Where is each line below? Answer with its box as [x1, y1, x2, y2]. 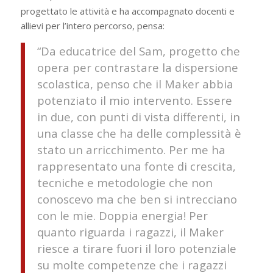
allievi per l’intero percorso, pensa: [20, 19, 165, 32]
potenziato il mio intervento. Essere [37, 92, 232, 108]
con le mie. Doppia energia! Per [37, 207, 208, 223]
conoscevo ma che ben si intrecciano [37, 191, 237, 207]
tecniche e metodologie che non [37, 174, 213, 190]
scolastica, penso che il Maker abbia [37, 76, 233, 91]
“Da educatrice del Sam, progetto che [37, 43, 240, 58]
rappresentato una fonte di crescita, [37, 158, 236, 174]
